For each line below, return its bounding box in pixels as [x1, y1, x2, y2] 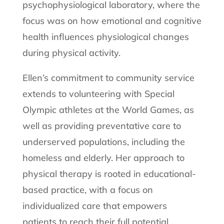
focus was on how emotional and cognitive [22, 14, 201, 26]
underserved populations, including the [22, 135, 185, 147]
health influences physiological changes [22, 30, 189, 42]
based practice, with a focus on [22, 183, 153, 195]
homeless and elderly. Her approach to [22, 151, 184, 163]
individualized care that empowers [22, 199, 167, 211]
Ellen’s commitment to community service [22, 71, 194, 83]
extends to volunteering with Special [22, 87, 174, 99]
